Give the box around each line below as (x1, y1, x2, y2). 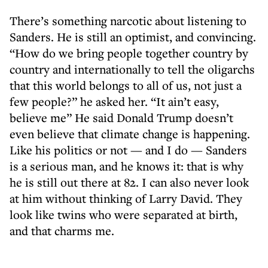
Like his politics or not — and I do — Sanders (10, 142, 247, 158)
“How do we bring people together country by (10, 45, 248, 61)
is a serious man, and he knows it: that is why (10, 158, 243, 174)
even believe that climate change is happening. (10, 126, 250, 142)
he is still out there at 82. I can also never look (10, 174, 249, 190)
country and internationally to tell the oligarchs (10, 61, 255, 77)
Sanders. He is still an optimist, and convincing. (10, 29, 256, 45)
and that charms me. (10, 223, 114, 239)
